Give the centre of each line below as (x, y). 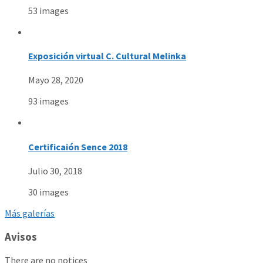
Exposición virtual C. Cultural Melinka (107, 55)
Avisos (21, 237)
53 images (48, 10)
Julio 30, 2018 (55, 171)
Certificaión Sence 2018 (78, 146)
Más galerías (30, 213)
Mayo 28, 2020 (56, 80)
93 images (48, 101)
